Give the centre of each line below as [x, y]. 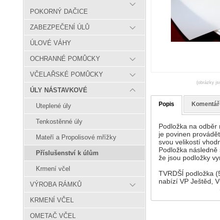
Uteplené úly [54, 106]
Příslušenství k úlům [67, 153]
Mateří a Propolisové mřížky [76, 137]
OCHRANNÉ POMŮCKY [65, 59]
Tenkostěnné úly [59, 122]
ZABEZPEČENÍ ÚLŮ [60, 27]
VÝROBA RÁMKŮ [56, 185]
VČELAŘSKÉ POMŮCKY [67, 75]
